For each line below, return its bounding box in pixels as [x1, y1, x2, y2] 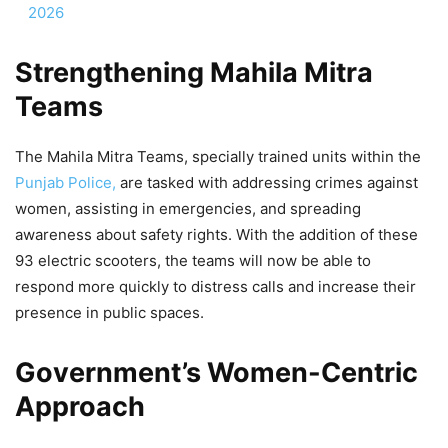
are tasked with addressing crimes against [116, 172, 418, 192]
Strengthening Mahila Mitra [15, 55, 373, 89]
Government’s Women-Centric [15, 355, 418, 389]
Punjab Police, [15, 172, 116, 192]
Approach [15, 389, 145, 423]
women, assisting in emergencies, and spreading [15, 198, 361, 218]
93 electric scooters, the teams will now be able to [15, 250, 371, 270]
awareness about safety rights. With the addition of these [15, 224, 418, 244]
